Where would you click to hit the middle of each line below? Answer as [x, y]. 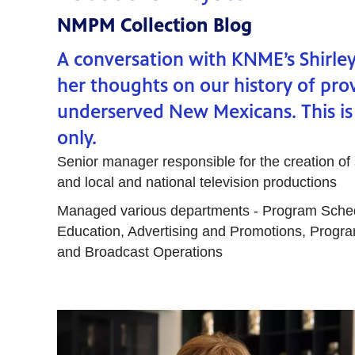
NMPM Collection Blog [155, 26]
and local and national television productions [197, 183]
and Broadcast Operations [140, 252]
